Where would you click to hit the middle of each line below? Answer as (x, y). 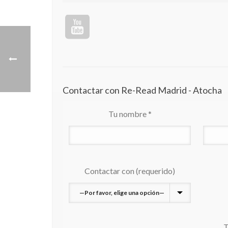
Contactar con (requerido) (130, 171)
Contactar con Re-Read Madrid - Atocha (142, 90)
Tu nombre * (130, 114)
